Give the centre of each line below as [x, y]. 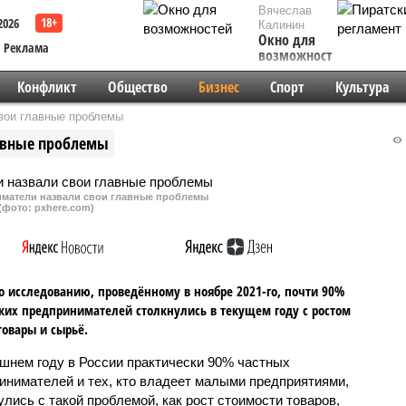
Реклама [26, 48]
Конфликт [47, 87]
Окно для [287, 40]
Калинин [281, 25]
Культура [362, 87]
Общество [137, 87]
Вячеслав [285, 10]
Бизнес [218, 87]
